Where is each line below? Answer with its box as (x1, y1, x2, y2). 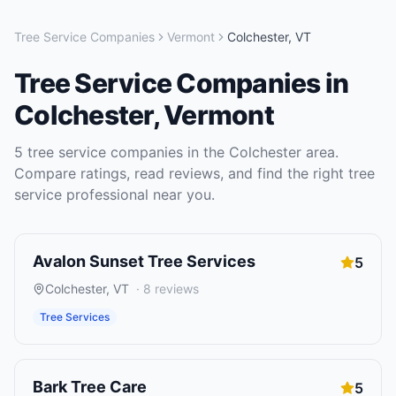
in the (183, 143, 229, 161)
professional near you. (62, 186, 215, 203)
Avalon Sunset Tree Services (33, 252, 255, 270)
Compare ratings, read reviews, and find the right (14, 164, 348, 182)
